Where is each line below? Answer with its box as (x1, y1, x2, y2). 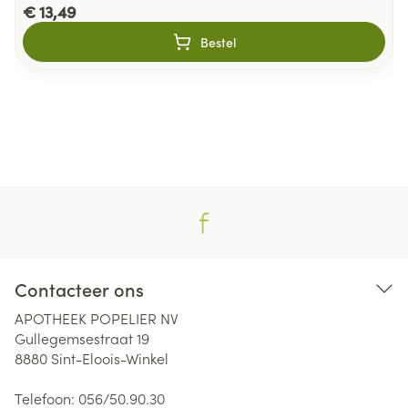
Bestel (199, 33, 236, 51)
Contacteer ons (15, 276, 144, 301)
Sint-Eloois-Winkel (51, 348, 168, 368)
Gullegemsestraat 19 (15, 328, 149, 348)
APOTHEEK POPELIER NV (15, 308, 178, 328)
